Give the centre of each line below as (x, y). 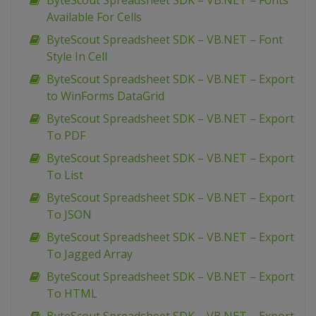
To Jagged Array (90, 254)
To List (65, 175)
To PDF (66, 136)
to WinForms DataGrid (105, 96)
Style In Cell (77, 57)
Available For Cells (94, 17)
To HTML (72, 294)
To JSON (69, 215)
